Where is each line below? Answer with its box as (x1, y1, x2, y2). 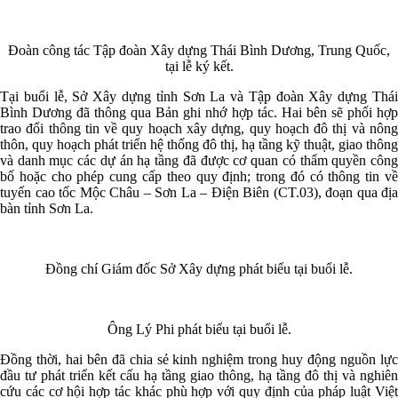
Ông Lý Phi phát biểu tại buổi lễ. (107, 321, 291, 337)
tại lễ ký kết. (164, 58, 234, 74)
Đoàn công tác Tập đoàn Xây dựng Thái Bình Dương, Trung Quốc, (8, 42, 390, 58)
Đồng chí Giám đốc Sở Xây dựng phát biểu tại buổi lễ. (45, 260, 353, 276)
